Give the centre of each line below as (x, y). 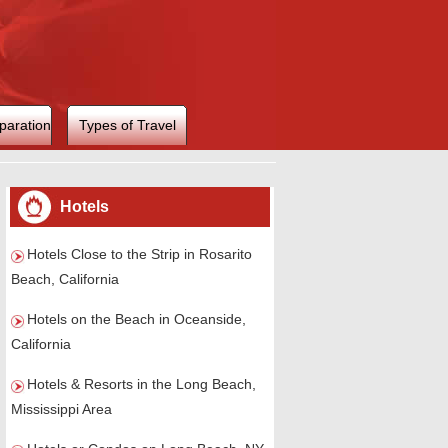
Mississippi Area (61, 409)
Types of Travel (127, 125)
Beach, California (65, 279)
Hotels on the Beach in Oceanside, (136, 319)
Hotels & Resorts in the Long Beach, (141, 384)
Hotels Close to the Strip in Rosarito (139, 254)
